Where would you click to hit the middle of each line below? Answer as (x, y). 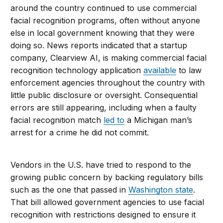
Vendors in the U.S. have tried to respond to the (101, 165)
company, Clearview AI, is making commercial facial (109, 58)
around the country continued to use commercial (104, 8)
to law (189, 70)
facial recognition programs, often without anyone (106, 21)
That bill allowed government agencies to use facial (108, 202)
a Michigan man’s (159, 120)
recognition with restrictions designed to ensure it (103, 215)
